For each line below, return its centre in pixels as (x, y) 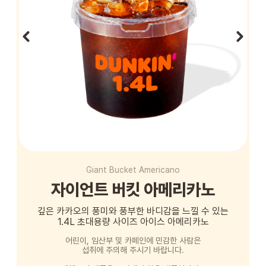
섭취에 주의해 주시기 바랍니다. (133, 250)
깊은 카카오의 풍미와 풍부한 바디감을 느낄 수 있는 (133, 211)
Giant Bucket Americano (133, 170)
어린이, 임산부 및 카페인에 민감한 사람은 (133, 241)
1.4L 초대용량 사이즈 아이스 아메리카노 (133, 222)
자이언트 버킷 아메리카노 (133, 190)
